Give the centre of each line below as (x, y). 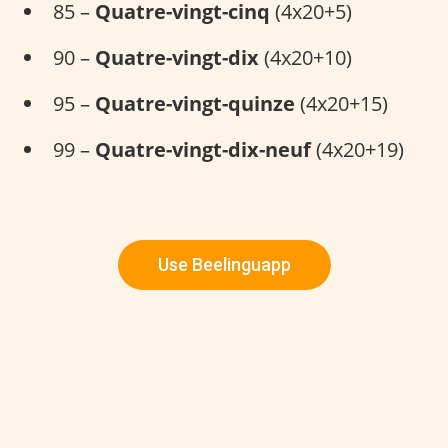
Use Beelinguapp (224, 265)
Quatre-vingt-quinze (195, 104)
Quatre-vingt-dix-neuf (203, 150)
